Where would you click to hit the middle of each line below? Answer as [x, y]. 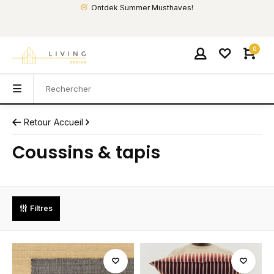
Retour [37, 122]
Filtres [41, 208]
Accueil [68, 122]
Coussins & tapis [86, 153]
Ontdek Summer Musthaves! [142, 8]
